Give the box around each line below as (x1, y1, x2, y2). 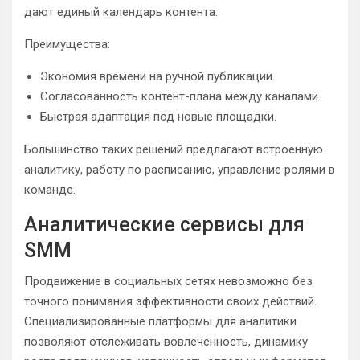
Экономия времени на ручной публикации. (40, 69, 275, 84)
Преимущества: (24, 37, 110, 51)
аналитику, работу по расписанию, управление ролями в (24, 162, 335, 177)
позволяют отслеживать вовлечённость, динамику (24, 334, 308, 349)
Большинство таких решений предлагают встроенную (24, 142, 323, 157)
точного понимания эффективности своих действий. (24, 294, 317, 309)
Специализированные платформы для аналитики (24, 314, 297, 329)
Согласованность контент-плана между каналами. (40, 89, 321, 104)
